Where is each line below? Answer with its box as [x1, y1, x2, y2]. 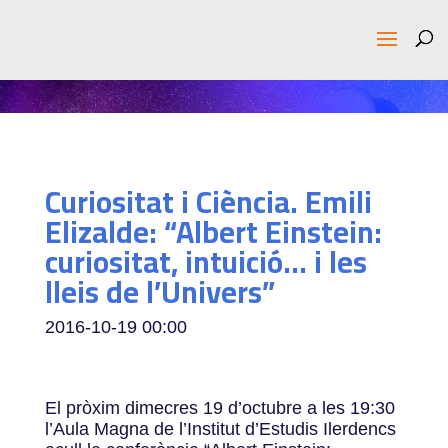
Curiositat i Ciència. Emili [44, 174, 372, 230]
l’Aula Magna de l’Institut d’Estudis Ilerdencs [44, 419, 396, 439]
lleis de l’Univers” [44, 264, 275, 320]
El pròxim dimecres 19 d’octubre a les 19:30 [44, 398, 395, 418]
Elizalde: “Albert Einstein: [44, 204, 382, 260]
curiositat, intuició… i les [44, 234, 367, 290]
